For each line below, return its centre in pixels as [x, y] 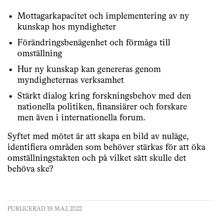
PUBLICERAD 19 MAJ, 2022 [45, 209]
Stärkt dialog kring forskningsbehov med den [104, 96]
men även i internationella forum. [81, 118]
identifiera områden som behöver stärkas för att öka [106, 147]
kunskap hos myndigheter [67, 27]
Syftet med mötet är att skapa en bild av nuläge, [98, 137]
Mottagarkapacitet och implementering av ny [103, 16]
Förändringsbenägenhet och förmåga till [94, 43]
